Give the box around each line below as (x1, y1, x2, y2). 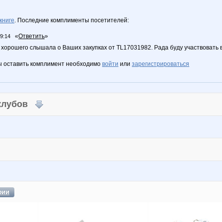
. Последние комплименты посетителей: (14, 17, 129, 24)
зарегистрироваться (132, 60, 189, 67)
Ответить (18, 33, 45, 40)
